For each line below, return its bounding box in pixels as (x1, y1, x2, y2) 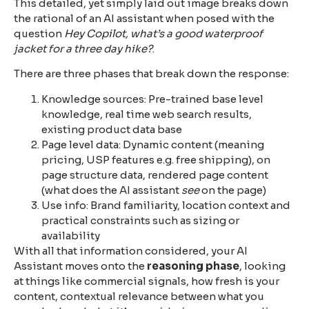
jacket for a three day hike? (14, 41, 152, 55)
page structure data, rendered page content (41, 168, 268, 181)
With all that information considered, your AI (14, 243, 248, 257)
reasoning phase (147, 259, 239, 272)
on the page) (199, 183, 268, 197)
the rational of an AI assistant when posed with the (14, 11, 275, 25)
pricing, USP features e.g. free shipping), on (41, 152, 270, 166)
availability (41, 228, 100, 242)
